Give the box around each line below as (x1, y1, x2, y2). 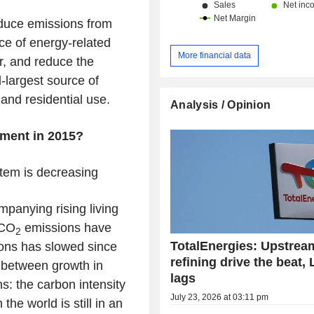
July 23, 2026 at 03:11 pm (170, 292, 269, 302)
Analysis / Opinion (170, 98, 271, 111)
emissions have (20, 221, 111, 235)
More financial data (178, 50, 252, 60)
